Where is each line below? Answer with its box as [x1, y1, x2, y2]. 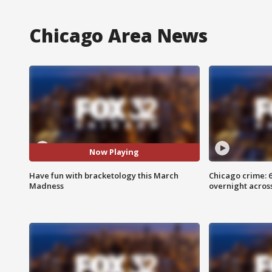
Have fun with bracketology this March [29, 169, 178, 181]
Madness [29, 180, 64, 191]
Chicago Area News [29, 22, 208, 48]
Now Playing [89, 146, 140, 158]
